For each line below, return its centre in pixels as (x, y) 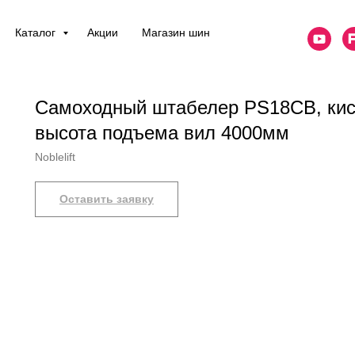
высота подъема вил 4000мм (162, 133)
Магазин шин (176, 32)
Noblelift (55, 157)
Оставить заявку (107, 199)
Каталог (36, 32)
